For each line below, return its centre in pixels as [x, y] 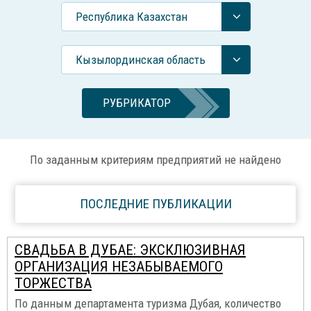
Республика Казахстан [132, 17]
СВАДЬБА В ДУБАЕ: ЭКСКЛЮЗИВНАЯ [130, 250]
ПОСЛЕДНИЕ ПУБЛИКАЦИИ [155, 204]
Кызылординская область [141, 60]
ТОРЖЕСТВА [53, 283]
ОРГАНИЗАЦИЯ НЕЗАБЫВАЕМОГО [119, 267]
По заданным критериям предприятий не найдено [155, 160]
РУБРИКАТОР [136, 103]
